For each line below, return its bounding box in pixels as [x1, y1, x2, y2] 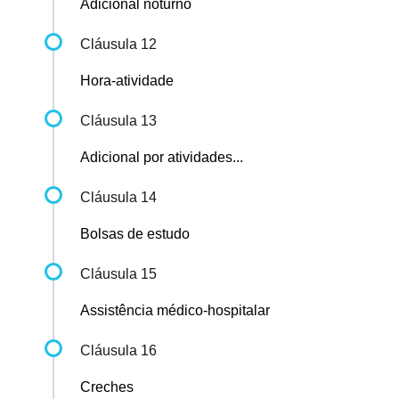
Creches [80, 379, 134, 395]
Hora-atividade [80, 73, 174, 89]
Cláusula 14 [80, 190, 157, 206]
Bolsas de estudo [80, 226, 190, 242]
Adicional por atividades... [80, 150, 243, 166]
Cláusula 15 [80, 266, 157, 282]
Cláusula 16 [80, 343, 157, 359]
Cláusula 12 [80, 37, 157, 53]
